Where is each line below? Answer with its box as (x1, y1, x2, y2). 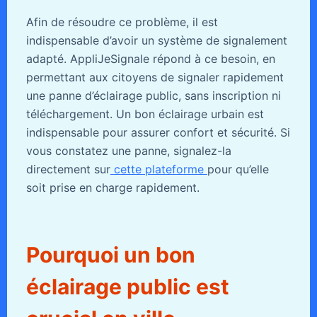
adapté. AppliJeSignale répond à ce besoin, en (25, 52, 275, 67)
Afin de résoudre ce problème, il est (25, 15, 218, 30)
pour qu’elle (207, 162, 269, 177)
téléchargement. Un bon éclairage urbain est (25, 107, 264, 122)
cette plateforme (110, 162, 207, 177)
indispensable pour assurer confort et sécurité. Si (25, 125, 290, 140)
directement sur (25, 162, 110, 177)
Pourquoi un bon (25, 242, 195, 268)
